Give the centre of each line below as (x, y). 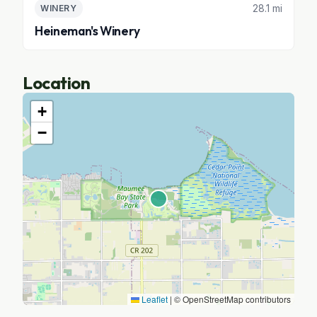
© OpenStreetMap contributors (231, 299)
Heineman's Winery (88, 31)
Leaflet (154, 299)
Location (57, 83)
